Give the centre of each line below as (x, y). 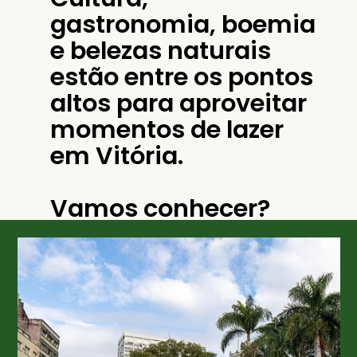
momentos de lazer (167, 129)
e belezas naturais (161, 50)
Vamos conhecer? (161, 208)
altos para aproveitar (179, 103)
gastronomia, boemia (183, 24)
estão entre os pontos (182, 76)
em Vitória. (123, 155)
